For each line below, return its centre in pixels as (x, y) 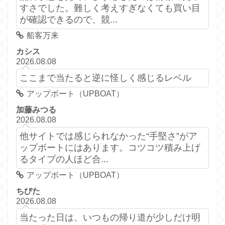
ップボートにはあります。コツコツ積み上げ (110, 147)
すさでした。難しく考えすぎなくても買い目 (110, 8)
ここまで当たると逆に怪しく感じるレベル (105, 78)
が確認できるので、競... (68, 19)
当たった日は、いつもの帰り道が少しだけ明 (110, 217)
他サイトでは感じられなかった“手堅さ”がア (108, 136)
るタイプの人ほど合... (64, 159)
